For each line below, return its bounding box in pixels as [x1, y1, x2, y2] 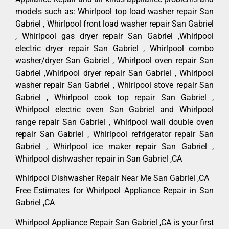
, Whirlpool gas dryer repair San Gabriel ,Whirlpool [15, 31, 214, 41]
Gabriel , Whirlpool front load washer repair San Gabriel [15, 18, 214, 29]
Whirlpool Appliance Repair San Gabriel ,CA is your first [15, 217, 214, 227]
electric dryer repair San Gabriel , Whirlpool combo [15, 43, 214, 53]
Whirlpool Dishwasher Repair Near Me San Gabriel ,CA [15, 173, 209, 184]
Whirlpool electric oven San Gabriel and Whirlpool [15, 104, 214, 114]
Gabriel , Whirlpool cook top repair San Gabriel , [15, 92, 214, 102]
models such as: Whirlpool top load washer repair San [15, 6, 214, 16]
